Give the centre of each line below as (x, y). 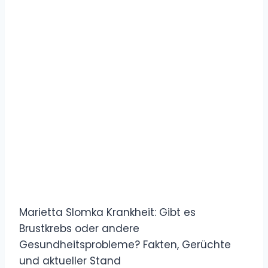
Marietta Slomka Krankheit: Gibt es (107, 212)
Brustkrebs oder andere (79, 228)
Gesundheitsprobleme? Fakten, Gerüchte (125, 244)
